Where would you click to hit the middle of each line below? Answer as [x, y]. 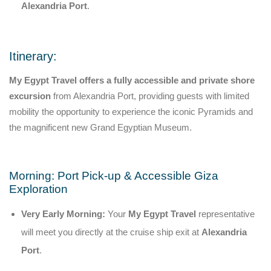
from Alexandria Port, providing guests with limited [150, 96]
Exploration [38, 189]
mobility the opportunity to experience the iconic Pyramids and [131, 111]
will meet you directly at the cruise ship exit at [111, 232]
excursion [30, 96]
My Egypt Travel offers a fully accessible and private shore [132, 80]
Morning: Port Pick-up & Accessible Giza [114, 175]
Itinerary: [33, 56]
